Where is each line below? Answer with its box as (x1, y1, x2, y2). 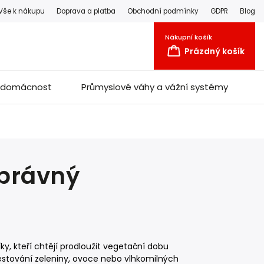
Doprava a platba (57, 6, 115, 16)
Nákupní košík (165, 32, 212, 42)
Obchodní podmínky (127, 6, 199, 16)
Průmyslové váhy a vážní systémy (81, 81, 228, 93)
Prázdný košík (184, 45, 245, 57)
